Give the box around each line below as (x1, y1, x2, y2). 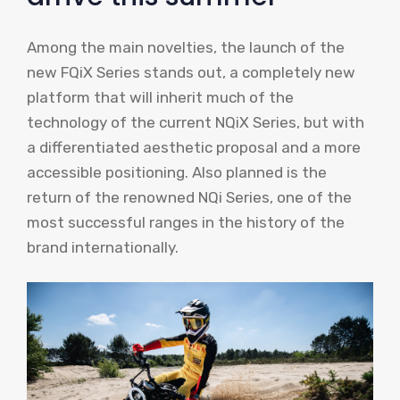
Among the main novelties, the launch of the (27, 37, 345, 56)
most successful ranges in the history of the (27, 212, 345, 231)
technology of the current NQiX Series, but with (27, 112, 364, 131)
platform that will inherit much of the (27, 87, 294, 106)
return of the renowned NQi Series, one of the (27, 187, 352, 206)
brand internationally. (27, 237, 179, 256)
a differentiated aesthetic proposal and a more (27, 137, 361, 156)
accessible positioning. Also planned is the (27, 162, 327, 181)
